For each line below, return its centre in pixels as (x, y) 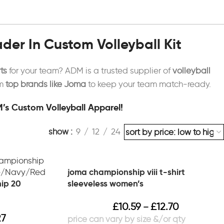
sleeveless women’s (105, 183)
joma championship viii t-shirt (126, 172)
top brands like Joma (46, 84)
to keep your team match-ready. (149, 84)
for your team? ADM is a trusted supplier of (89, 70)
